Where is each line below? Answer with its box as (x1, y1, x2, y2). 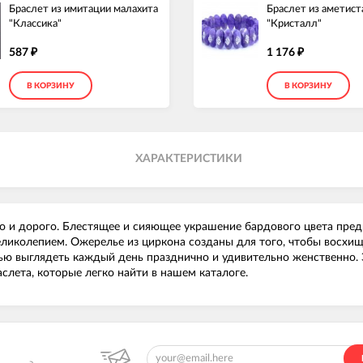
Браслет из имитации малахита (9, 4, 158, 15)
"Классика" (9, 19, 62, 29)
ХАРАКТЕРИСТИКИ (135, 153, 243, 165)
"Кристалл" (267, 19, 322, 29)
